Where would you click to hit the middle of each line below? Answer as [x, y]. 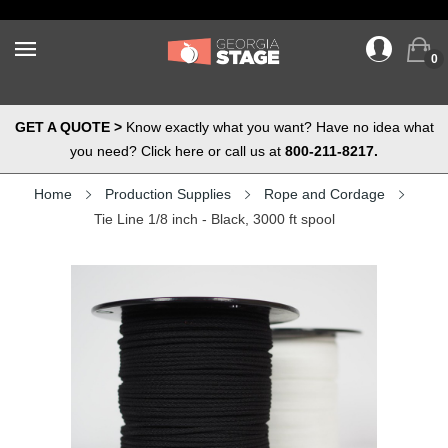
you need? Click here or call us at [177, 151]
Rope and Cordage [324, 194]
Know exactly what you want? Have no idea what [277, 127]
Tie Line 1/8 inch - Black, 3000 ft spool [214, 219]
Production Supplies [168, 194]
